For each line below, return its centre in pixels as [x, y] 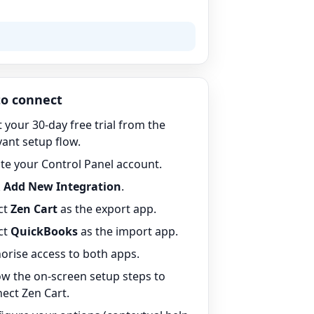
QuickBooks [44, 231]
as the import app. [128, 231]
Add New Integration [62, 186]
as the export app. [107, 209]
